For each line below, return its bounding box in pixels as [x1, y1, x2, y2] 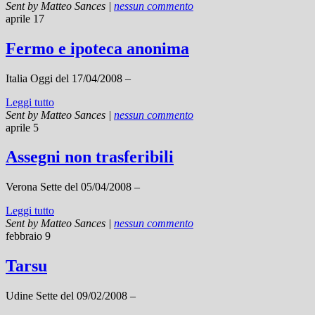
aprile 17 [6, 12, 44, 25]
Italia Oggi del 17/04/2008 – [6, 72, 131, 84]
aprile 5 [6, 121, 39, 134]
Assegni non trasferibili [6, 148, 174, 167]
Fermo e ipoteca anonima [6, 39, 189, 58]
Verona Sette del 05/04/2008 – [6, 181, 140, 193]
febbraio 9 [6, 230, 51, 243]
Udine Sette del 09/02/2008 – [6, 290, 136, 302]
